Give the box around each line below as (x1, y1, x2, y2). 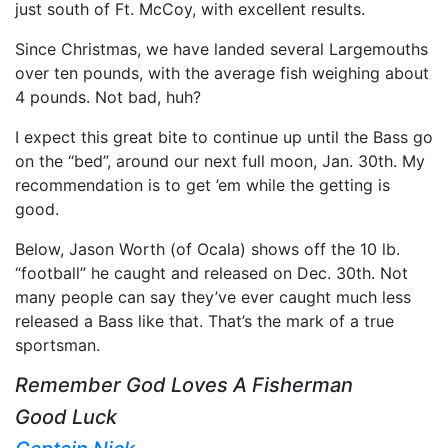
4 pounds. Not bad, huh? (15, 87, 201, 107)
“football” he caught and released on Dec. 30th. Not (15, 263, 408, 283)
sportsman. (15, 335, 100, 355)
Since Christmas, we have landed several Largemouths (15, 39, 428, 59)
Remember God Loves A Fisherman (15, 373, 353, 397)
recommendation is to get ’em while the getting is (15, 175, 390, 195)
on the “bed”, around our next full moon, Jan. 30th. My (15, 151, 425, 171)
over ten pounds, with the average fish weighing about (15, 63, 429, 83)
